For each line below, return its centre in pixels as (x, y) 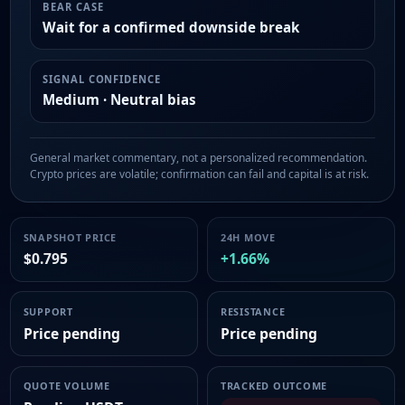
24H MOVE (248, 237)
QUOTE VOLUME (66, 386)
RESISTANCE (253, 311)
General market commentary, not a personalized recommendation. (198, 158)
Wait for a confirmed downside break (171, 27)
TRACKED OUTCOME (274, 386)
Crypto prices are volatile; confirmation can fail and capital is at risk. (199, 174)
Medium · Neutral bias (120, 99)
